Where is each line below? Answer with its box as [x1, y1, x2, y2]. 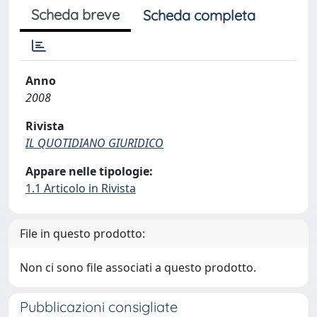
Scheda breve [31, 6, 120, 23]
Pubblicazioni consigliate [20, 298, 178, 316]
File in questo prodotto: [20, 226, 145, 241]
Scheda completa [143, 6, 255, 24]
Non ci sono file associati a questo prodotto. [20, 260, 256, 275]
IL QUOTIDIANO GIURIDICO [25, 135, 163, 151]
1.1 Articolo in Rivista [25, 180, 136, 196]
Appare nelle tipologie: [25, 163, 153, 179]
